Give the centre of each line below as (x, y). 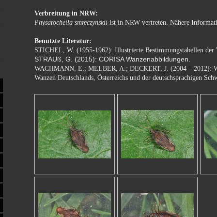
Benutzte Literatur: (63, 41)
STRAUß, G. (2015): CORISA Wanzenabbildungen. (113, 59)
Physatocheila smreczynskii (71, 23)
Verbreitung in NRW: (66, 13)
